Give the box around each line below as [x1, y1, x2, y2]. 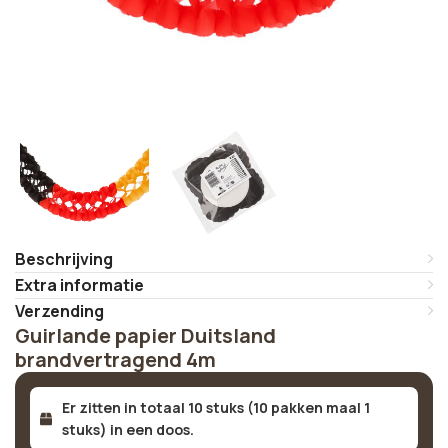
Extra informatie [15, 274, 144, 296]
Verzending [15, 300, 104, 322]
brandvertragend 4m [15, 346, 216, 373]
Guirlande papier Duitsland [15, 322, 276, 349]
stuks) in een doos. [62, 420, 195, 439]
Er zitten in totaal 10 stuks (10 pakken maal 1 [62, 398, 371, 417]
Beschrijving [15, 248, 113, 270]
